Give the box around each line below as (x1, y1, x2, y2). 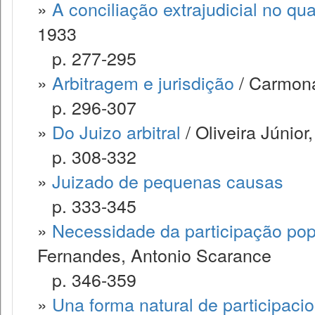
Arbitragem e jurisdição (52, 70, 234, 95)
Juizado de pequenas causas (52, 168, 283, 193)
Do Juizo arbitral (52, 119, 181, 144)
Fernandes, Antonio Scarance (37, 242, 271, 267)
